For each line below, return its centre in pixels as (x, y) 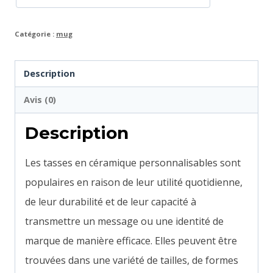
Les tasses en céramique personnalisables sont (133, 163)
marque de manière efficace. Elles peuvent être (131, 241)
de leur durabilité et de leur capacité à (111, 202)
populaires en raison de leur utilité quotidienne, (134, 183)
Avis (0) (40, 100)
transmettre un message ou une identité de (124, 222)
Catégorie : (35, 34)
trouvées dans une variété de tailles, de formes (132, 261)
